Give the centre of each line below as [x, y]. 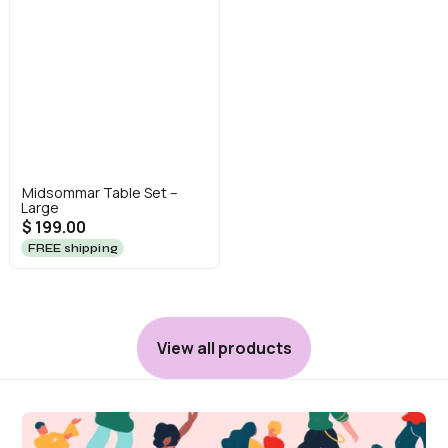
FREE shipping [72, 248]
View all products [224, 348]
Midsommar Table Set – [99, 193]
